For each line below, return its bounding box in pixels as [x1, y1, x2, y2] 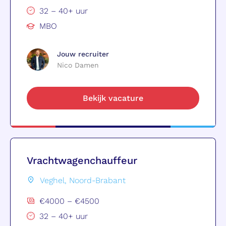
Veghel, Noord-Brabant [40, 175, 126, 185]
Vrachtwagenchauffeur [27, 154, 137, 166]
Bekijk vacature [83, 93, 143, 103]
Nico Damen [57, 61, 99, 69]
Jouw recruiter [57, 49, 109, 58]
